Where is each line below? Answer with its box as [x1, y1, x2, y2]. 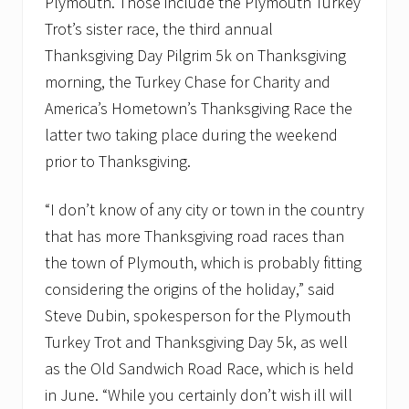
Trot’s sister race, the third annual [45, 18, 273, 40]
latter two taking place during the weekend [45, 124, 338, 146]
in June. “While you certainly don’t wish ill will [45, 384, 352, 406]
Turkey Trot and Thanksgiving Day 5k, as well [45, 331, 348, 353]
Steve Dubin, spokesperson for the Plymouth [45, 305, 351, 327]
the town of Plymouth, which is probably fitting [45, 252, 362, 274]
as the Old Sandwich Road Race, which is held [45, 358, 354, 380]
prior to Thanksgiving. [45, 151, 191, 173]
